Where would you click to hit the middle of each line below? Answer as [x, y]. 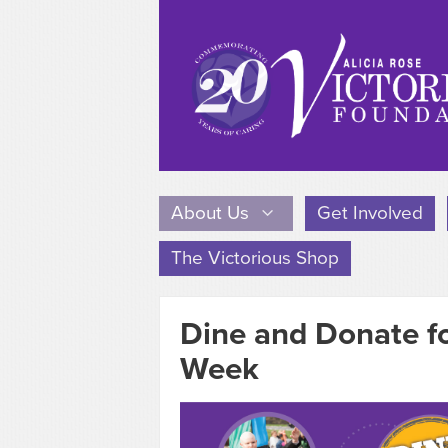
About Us [212, 213]
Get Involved [369, 213]
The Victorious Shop [255, 258]
